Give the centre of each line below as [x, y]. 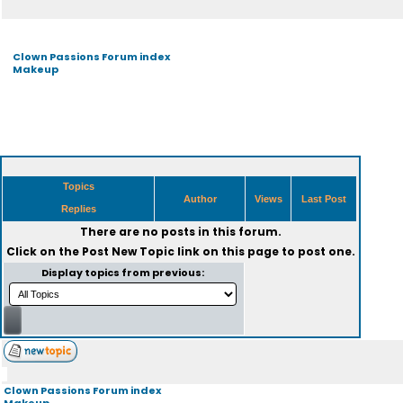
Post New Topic [128, 251]
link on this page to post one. [264, 251]
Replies [78, 209]
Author [200, 199]
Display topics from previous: [124, 273]
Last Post [324, 199]
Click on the [44, 251]
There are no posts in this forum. [180, 232]
